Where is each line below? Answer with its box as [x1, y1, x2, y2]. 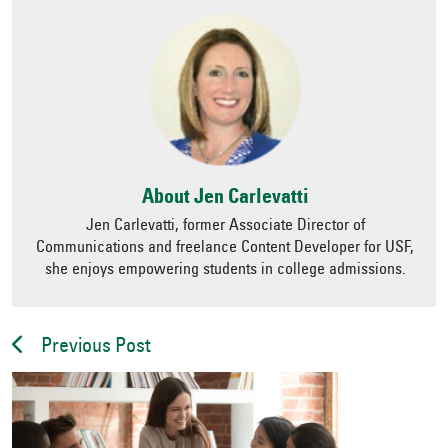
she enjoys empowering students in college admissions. [44, 261, 406, 278]
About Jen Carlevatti [141, 188, 309, 209]
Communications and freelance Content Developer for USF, [36, 239, 414, 256]
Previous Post [41, 337, 151, 358]
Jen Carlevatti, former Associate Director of [85, 217, 365, 234]
